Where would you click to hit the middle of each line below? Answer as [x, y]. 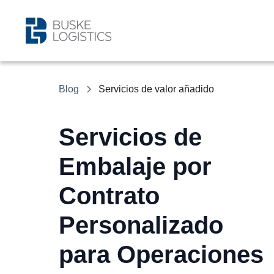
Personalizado [141, 225]
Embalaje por [135, 166]
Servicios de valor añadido [156, 89]
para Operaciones [161, 254]
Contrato [109, 196]
